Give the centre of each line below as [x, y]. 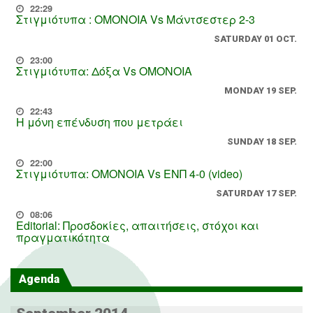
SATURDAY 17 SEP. [256, 193]
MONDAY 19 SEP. [261, 90]
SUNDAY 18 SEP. [262, 142]
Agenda [39, 279]
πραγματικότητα [63, 237]
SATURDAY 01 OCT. [255, 38]
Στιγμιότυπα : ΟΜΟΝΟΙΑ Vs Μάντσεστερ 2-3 [136, 20]
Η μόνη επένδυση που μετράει [100, 122]
